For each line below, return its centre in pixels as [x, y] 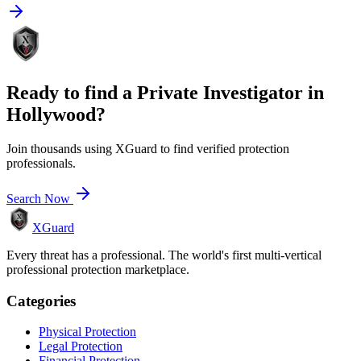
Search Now [40, 198]
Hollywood [51, 115]
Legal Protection [81, 346]
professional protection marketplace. [98, 269]
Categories [41, 301]
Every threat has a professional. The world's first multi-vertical [164, 255]
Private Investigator [220, 93]
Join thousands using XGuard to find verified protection [148, 148]
